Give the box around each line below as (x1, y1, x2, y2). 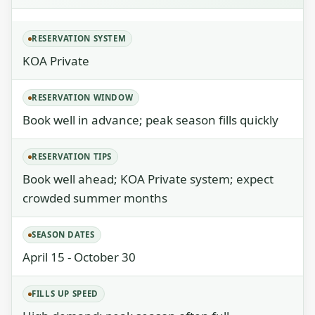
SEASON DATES (32, 229, 95, 240)
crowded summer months (22, 190, 167, 206)
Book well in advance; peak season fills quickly (22, 112, 278, 128)
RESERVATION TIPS (32, 151, 112, 162)
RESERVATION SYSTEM (32, 33, 127, 44)
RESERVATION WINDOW (32, 92, 134, 103)
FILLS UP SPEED (32, 288, 98, 299)
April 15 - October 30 (22, 249, 136, 265)
